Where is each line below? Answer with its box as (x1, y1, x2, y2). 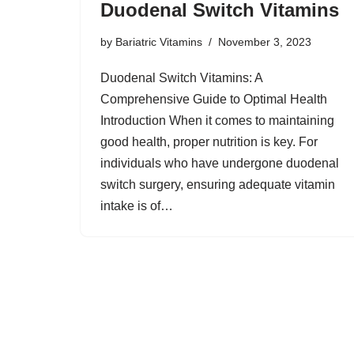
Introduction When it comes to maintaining (100, 114, 334, 127)
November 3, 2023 (218, 36, 311, 48)
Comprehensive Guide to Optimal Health (100, 92, 327, 106)
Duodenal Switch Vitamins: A (100, 71, 262, 85)
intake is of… (100, 199, 176, 213)
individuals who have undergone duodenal (100, 156, 339, 170)
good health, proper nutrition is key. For (100, 135, 318, 149)
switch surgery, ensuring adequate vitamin (100, 178, 335, 191)
